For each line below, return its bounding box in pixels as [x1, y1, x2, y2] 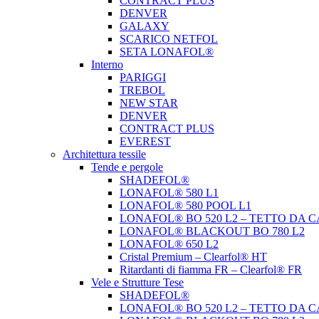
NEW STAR [120, 97, 178, 109]
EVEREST [120, 135, 171, 147]
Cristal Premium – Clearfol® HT [120, 251, 267, 263]
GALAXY [120, 20, 169, 32]
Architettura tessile [63, 148, 146, 160]
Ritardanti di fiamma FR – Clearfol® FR [120, 263, 302, 276]
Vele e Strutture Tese [91, 276, 184, 288]
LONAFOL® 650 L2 [120, 238, 219, 250]
